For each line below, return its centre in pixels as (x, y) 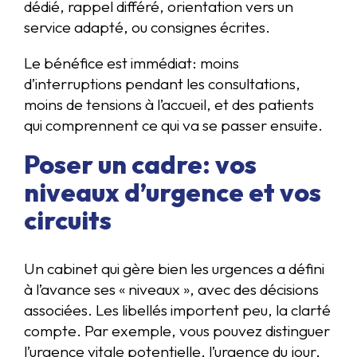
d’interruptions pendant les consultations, (162, 83)
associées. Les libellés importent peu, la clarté (177, 310)
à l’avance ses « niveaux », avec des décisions (171, 289)
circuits (68, 220)
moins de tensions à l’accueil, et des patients (169, 104)
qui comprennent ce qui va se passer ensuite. (173, 125)
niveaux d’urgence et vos (173, 192)
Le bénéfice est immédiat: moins (131, 63)
